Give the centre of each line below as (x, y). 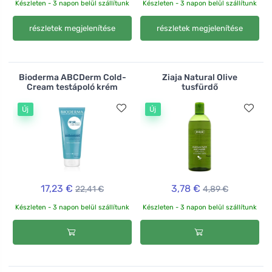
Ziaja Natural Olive (200, 78)
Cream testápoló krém (72, 87)
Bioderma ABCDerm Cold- (72, 78)
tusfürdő (200, 87)
